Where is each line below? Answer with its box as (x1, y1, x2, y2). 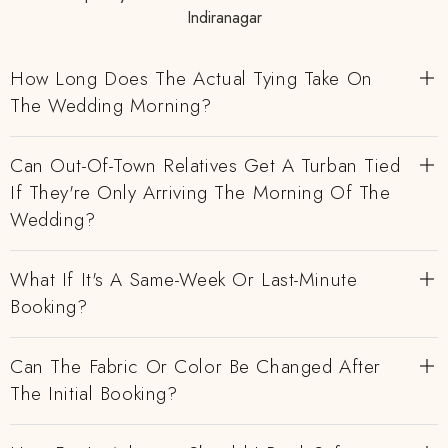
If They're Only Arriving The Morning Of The (10, 179, 391, 206)
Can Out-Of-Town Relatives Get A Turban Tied (10, 152, 401, 179)
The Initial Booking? (10, 380, 178, 407)
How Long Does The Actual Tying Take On (10, 65, 373, 92)
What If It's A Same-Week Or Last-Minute (10, 266, 358, 293)
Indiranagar (186, 6, 262, 29)
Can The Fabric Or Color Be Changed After (10, 353, 381, 380)
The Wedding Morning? (10, 92, 212, 119)
